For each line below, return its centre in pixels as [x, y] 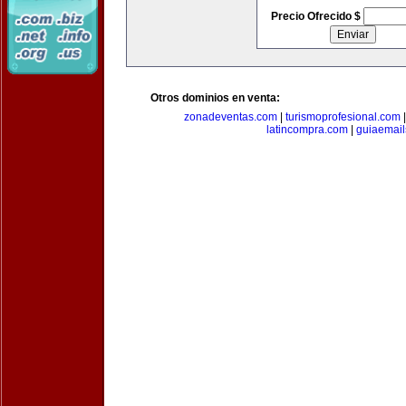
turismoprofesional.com [343, 117]
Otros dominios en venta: [215, 98]
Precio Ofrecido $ [317, 16]
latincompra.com [307, 130]
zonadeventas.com [230, 117]
